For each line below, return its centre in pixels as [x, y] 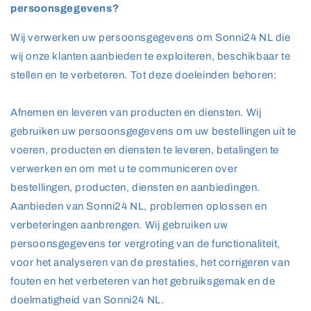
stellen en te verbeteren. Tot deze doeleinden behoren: [144, 75]
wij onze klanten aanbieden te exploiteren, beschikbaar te [151, 56]
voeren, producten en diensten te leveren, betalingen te [145, 150]
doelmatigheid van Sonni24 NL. [87, 300]
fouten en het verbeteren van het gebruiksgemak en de [143, 281]
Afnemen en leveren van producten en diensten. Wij [136, 112]
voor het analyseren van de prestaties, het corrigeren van [150, 262]
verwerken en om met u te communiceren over [124, 169]
